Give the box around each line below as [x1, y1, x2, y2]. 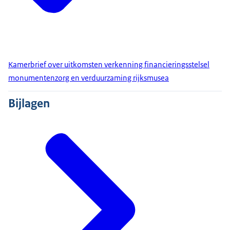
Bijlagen [8, 95, 50, 111]
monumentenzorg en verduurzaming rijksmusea [8, 73, 169, 83]
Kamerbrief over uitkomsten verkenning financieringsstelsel [8, 60, 209, 70]
